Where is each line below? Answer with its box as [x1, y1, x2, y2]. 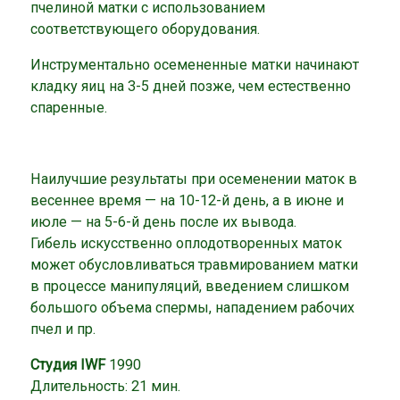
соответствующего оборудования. [30, 20, 261, 37]
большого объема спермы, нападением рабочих [30, 299, 355, 317]
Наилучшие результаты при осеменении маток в [30, 171, 358, 188]
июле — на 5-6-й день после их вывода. [30, 213, 297, 231]
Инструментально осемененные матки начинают [30, 55, 360, 73]
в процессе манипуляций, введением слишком [30, 278, 350, 296]
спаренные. [30, 98, 108, 116]
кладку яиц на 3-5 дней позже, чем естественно [30, 77, 352, 95]
